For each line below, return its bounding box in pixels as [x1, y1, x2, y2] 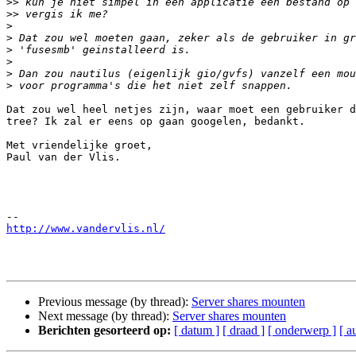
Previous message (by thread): [38, 295, 192, 309]
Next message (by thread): [38, 309, 172, 323]
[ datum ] [174, 323, 219, 338]
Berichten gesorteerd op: [38, 323, 171, 338]
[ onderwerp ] [268, 323, 336, 338]
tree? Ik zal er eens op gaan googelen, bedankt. [6, 115, 305, 128]
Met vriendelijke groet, [6, 139, 153, 152]
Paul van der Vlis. [6, 151, 121, 164]
